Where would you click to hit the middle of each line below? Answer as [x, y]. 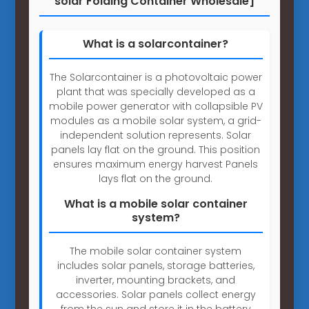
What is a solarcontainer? [156, 43]
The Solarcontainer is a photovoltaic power [156, 77]
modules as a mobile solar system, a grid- [156, 120]
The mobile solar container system [156, 251]
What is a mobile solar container [156, 203]
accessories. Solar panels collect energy [156, 294]
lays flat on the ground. [156, 178]
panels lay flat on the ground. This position [156, 149]
